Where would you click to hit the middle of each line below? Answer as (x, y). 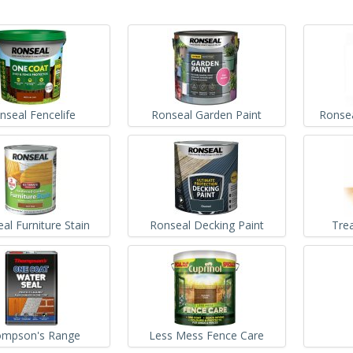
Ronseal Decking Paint (206, 225)
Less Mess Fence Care (207, 335)
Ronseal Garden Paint (207, 114)
